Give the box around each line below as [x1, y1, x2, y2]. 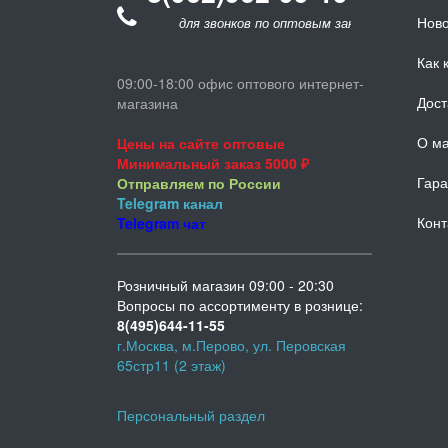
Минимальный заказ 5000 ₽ [117, 152, 313, 173]
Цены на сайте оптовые [117, 132, 285, 153]
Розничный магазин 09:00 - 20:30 [117, 274, 334, 295]
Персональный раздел [117, 404, 265, 425]
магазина [117, 92, 182, 113]
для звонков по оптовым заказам [134, 12, 339, 32]
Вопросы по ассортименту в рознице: [117, 294, 363, 315]
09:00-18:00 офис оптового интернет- [117, 72, 364, 93]
